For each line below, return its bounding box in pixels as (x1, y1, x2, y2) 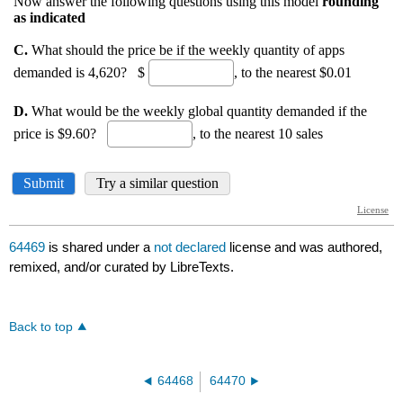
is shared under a (45, 239, 155, 255)
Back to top (9, 320, 74, 335)
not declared (154, 239, 230, 255)
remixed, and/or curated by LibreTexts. (9, 259, 235, 275)
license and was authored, (229, 239, 383, 255)
